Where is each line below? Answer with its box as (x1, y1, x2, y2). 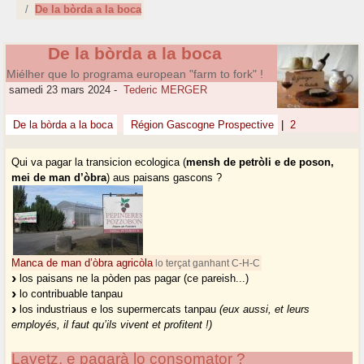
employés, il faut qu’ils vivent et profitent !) (11, 318, 213, 331)
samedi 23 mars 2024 (6, 84, 111, 97)
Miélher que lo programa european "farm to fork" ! (6, 67, 263, 81)
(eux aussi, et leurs (219, 303, 310, 316)
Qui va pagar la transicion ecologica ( (11, 156, 187, 169)
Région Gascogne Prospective (128, 119, 275, 132)
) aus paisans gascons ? (106, 171, 223, 184)
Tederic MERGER (123, 84, 208, 97)
